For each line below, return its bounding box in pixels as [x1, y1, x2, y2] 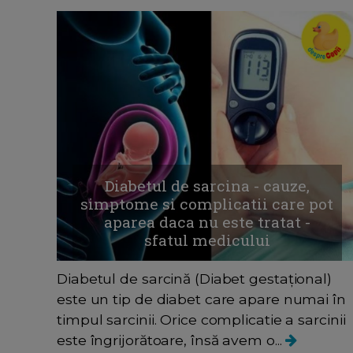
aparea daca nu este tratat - [103, 212, 310, 232]
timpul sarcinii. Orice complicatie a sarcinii [57, 311, 346, 329]
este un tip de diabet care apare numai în [57, 291, 346, 308]
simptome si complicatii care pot [80, 194, 334, 214]
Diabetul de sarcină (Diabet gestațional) [57, 270, 332, 288]
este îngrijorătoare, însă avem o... [57, 332, 286, 349]
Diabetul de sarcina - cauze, [104, 176, 310, 196]
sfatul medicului [143, 230, 270, 251]
